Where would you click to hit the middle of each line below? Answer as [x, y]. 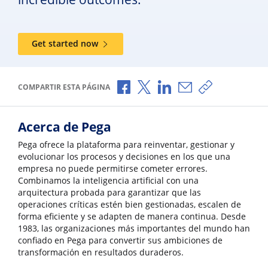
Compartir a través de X [199, 85]
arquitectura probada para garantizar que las [109, 193]
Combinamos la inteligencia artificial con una [108, 181]
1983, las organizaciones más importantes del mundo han [134, 229]
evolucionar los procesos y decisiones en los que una [124, 157]
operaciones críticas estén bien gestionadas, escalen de [130, 205]
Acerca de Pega [65, 127]
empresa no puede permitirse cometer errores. [113, 169]
